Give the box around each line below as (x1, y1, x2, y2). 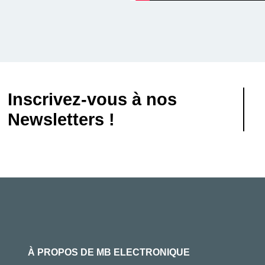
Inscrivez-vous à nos (7, 89, 177, 109)
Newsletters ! (7, 109, 115, 129)
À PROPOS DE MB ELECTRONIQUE (27, 247, 190, 257)
